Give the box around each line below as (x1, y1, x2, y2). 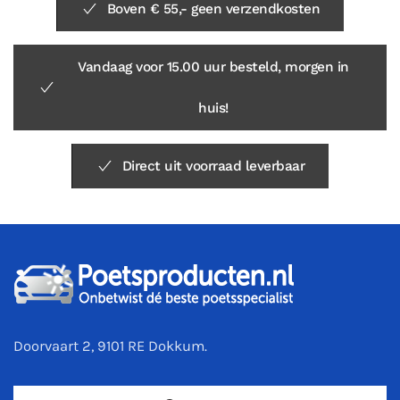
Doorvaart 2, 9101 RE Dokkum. (13, 337, 207, 355)
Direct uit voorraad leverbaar (121, 158, 305, 175)
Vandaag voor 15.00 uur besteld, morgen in (78, 59, 349, 76)
